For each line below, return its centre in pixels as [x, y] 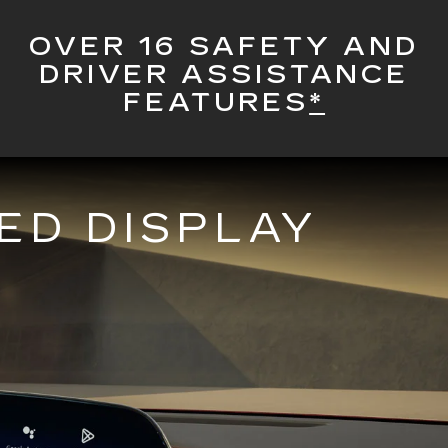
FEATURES [216, 102]
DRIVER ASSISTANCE [224, 74]
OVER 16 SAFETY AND [224, 46]
